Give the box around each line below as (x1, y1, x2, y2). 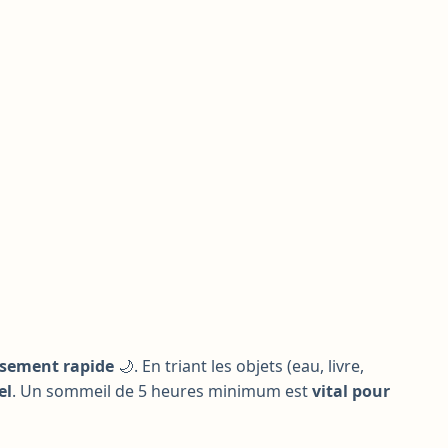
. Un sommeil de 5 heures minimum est (12, 380, 312, 402)
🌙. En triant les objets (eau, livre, (114, 355, 364, 377)
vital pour (312, 380, 390, 402)
